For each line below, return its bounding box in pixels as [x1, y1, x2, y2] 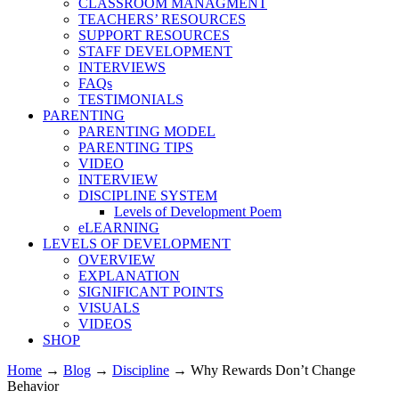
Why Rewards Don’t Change [191, 362, 355, 378]
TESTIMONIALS [78, 92, 183, 107]
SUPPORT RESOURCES [78, 28, 230, 43]
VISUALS [78, 300, 140, 315]
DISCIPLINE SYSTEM [78, 188, 217, 203]
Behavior [7, 379, 59, 394]
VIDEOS [78, 316, 132, 331]
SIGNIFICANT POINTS [78, 284, 224, 299]
